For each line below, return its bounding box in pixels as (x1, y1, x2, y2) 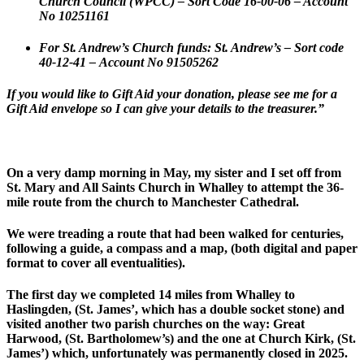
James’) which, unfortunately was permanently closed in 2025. (6, 346, 348, 361)
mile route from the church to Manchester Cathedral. (6, 194, 299, 209)
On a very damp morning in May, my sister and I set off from (6, 165, 341, 180)
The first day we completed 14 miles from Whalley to (6, 288, 295, 302)
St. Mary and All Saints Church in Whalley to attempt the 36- (6, 180, 344, 194)
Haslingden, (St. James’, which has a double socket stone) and (6, 302, 344, 317)
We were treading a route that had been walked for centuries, (6, 227, 344, 241)
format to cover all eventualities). (6, 256, 185, 271)
